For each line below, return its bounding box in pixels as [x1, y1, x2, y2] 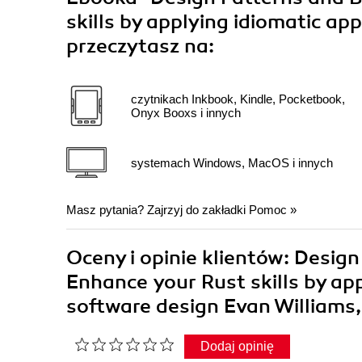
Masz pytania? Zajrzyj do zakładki [66, 203, 249, 217]
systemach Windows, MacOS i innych [131, 155, 333, 170]
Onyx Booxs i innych [131, 106, 241, 120]
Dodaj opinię [200, 339, 274, 354]
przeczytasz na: [66, 34, 214, 59]
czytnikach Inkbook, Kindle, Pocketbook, [131, 92, 345, 107]
